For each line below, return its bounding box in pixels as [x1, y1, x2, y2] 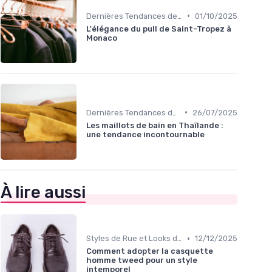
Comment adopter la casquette [86, 246, 213, 256]
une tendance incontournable [86, 129, 205, 139]
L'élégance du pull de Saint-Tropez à [86, 24, 231, 33]
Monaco [86, 33, 117, 42]
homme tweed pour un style [86, 256, 197, 265]
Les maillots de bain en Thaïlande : [86, 120, 223, 130]
